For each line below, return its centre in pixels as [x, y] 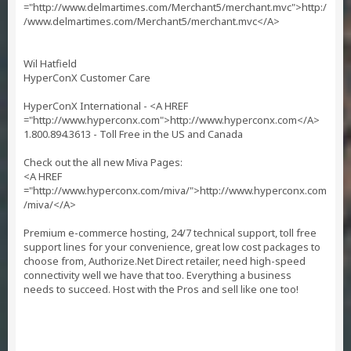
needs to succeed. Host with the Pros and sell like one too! [161, 289]
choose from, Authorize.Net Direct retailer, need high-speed [165, 261]
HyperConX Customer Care [87, 78]
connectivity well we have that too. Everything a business [157, 275]
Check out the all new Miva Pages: [103, 162]
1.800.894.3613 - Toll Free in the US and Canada [133, 134]
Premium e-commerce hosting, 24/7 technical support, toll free [170, 233]
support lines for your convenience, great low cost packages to [172, 247]
